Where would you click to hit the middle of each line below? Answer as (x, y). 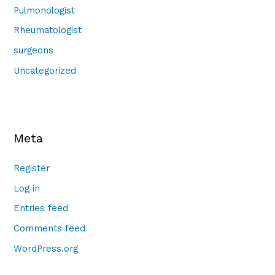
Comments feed (50, 228)
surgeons (34, 51)
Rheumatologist (48, 30)
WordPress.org (46, 248)
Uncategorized (45, 70)
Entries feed (41, 208)
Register (32, 168)
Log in (27, 188)
